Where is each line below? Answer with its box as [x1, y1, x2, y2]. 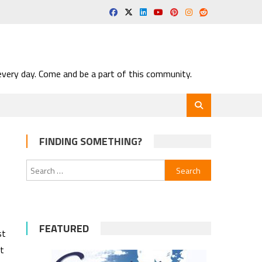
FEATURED [39, 220, 89, 236]
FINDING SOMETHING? [39, 133, 143, 149]
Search [164, 160, 189, 173]
